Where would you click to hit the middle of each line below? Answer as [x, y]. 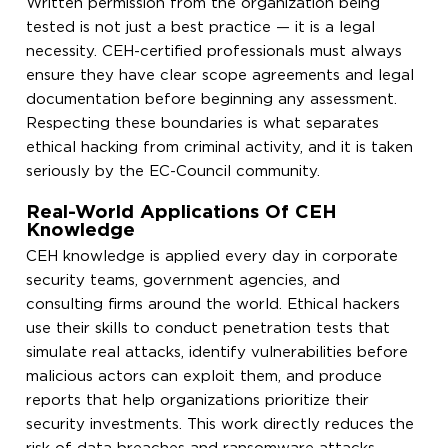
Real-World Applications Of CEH [182, 212]
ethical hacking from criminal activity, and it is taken [220, 147]
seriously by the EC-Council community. [173, 171]
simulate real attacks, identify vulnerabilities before [217, 352]
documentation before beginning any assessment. [212, 99]
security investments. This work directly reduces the [220, 424]
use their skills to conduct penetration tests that [208, 328]
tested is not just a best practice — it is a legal [201, 27]
